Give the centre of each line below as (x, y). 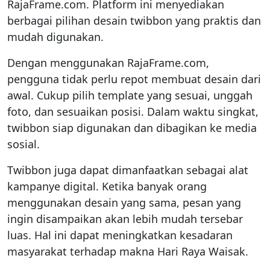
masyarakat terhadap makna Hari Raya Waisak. (128, 251)
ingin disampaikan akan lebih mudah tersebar (125, 218)
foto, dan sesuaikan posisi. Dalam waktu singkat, (133, 111)
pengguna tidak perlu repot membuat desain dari (134, 79)
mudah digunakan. (55, 36)
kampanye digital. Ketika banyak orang (107, 186)
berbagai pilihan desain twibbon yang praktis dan (134, 20)
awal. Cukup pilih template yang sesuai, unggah (130, 95)
